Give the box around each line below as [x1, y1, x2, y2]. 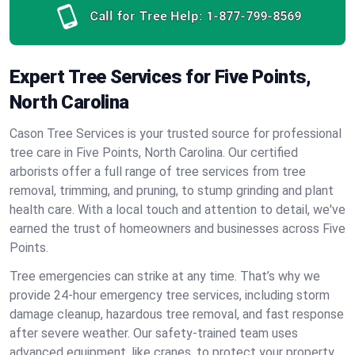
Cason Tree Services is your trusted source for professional [10, 126, 342, 141]
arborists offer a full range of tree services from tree [10, 164, 306, 179]
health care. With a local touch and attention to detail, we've [10, 202, 345, 217]
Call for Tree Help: [89, 9, 203, 24]
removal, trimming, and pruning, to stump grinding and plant [10, 183, 334, 198]
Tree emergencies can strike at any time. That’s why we [10, 269, 320, 284]
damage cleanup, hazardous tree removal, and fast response [10, 307, 344, 322]
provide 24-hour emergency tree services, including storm [10, 288, 330, 303]
